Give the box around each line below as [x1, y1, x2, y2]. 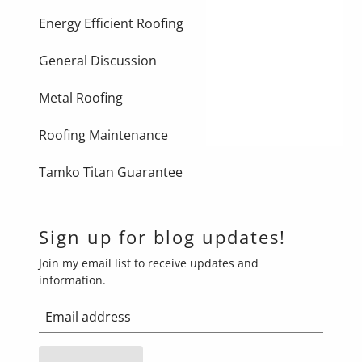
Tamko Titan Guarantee [39, 163, 183, 182]
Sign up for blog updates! [39, 225, 286, 250]
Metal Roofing [39, 89, 123, 107]
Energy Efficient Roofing [39, 15, 183, 33]
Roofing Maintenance [39, 126, 168, 145]
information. [39, 272, 106, 288]
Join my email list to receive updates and [39, 255, 259, 271]
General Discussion [39, 52, 157, 70]
